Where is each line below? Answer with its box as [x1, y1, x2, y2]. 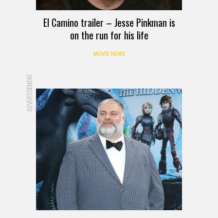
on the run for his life [70, 28, 148, 43]
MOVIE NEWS [93, 51, 125, 58]
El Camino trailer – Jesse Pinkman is [43, 15, 175, 30]
